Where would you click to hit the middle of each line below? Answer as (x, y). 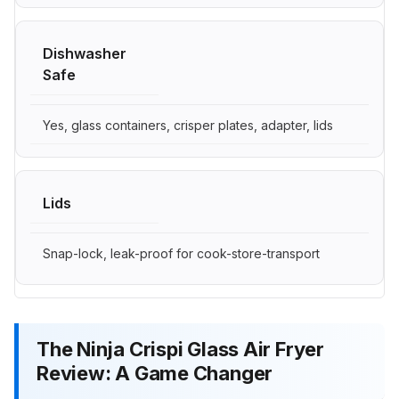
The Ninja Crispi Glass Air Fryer (180, 349)
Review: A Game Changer (155, 373)
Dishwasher (85, 53)
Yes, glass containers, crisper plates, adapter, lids (188, 125)
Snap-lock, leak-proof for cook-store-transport (181, 253)
